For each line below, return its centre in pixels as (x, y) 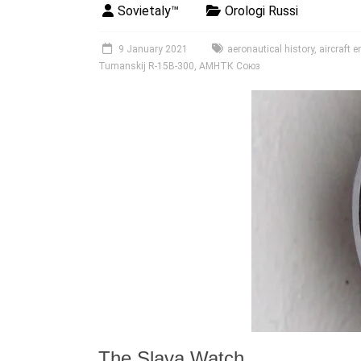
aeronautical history (271, 49)
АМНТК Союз (230, 66)
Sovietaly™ (148, 11)
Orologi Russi (261, 11)
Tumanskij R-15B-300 (146, 66)
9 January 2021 (153, 49)
